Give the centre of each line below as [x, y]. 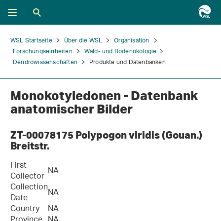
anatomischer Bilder [73, 109]
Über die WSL [83, 41]
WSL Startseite [31, 41]
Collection [29, 188]
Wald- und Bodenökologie [120, 52]
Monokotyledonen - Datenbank [104, 95]
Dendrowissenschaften [45, 62]
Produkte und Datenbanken [128, 62]
